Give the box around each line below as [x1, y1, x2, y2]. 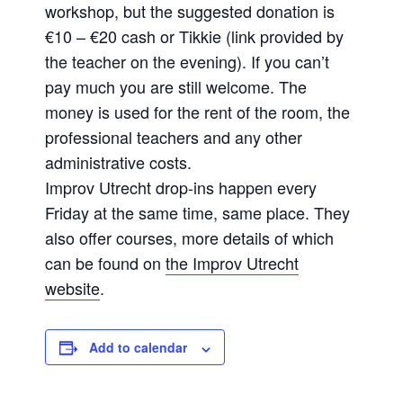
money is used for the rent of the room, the [45, 100, 351, 124]
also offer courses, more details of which [45, 226, 335, 250]
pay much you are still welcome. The [45, 75, 308, 99]
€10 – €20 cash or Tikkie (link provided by [45, 24, 345, 49]
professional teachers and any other [45, 125, 303, 149]
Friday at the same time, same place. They [45, 201, 351, 225]
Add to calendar [89, 338, 188, 357]
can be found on [45, 251, 166, 275]
